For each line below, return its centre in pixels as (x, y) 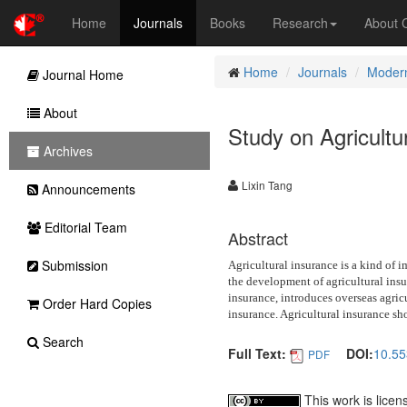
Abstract (258, 238)
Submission (73, 265)
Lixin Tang (267, 185)
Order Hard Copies (95, 303)
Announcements (87, 189)
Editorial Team (84, 227)
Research (300, 23)
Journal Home (81, 74)
